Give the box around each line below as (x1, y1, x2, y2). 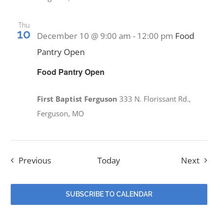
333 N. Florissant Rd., (119, 93, 191, 104)
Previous (18, 154, 52, 166)
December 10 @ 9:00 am (37, 30, 131, 42)
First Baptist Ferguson (37, 93, 120, 104)
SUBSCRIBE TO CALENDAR (66, 190, 152, 198)
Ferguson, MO (37, 108, 85, 118)
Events (51, 154, 76, 165)
